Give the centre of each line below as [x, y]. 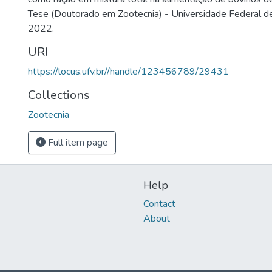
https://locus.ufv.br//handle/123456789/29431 [128, 72]
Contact [159, 204]
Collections [59, 95]
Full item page [77, 143]
